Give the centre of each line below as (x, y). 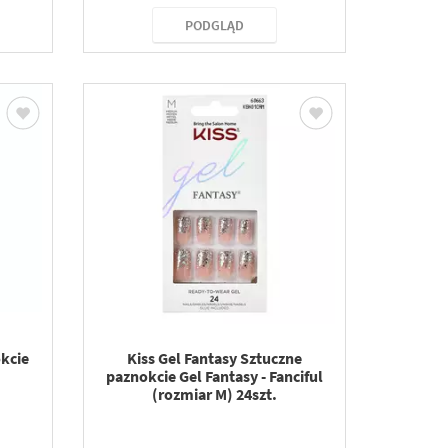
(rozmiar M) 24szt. (215, 394)
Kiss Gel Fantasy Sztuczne (215, 358)
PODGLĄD (215, 25)
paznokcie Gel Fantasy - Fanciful (215, 376)
